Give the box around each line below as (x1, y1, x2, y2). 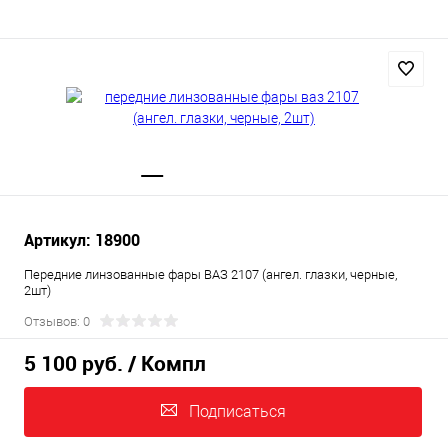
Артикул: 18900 (24, 229, 140, 251)
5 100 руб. (24, 349, 123, 378)
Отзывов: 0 (24, 314, 90, 329)
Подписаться (188, 402, 286, 422)
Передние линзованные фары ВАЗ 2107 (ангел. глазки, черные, (24, 267, 397, 282)
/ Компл (128, 349, 206, 378)
